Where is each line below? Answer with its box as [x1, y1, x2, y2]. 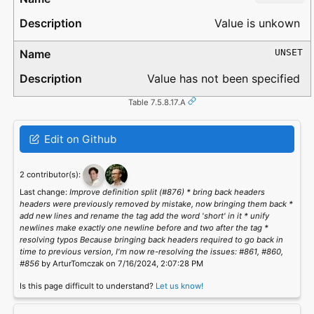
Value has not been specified [146, 71, 300, 86]
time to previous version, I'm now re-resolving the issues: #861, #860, [19, 246, 283, 257]
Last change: [19, 186, 69, 197]
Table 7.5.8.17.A [128, 97, 186, 108]
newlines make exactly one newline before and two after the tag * [19, 222, 268, 233]
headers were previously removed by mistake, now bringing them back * [19, 198, 293, 209]
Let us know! [155, 280, 203, 291]
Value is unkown [214, 16, 300, 31]
